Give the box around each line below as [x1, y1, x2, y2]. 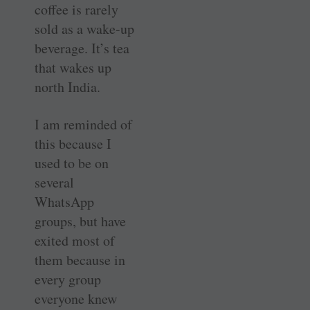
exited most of [35, 230, 115, 250]
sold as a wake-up [35, 19, 134, 38]
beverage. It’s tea [35, 38, 129, 57]
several [35, 172, 74, 192]
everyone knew [35, 289, 117, 308]
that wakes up [35, 57, 111, 77]
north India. [35, 77, 100, 96]
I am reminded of [35, 114, 132, 134]
